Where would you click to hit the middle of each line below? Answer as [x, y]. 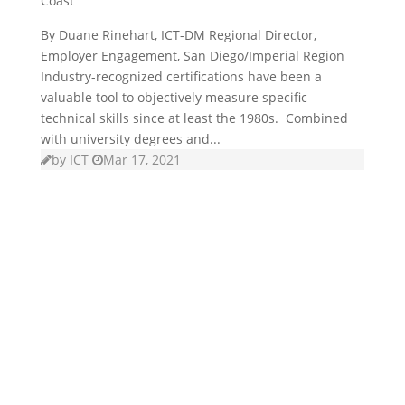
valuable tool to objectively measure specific [174, 97]
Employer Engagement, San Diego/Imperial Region [192, 55]
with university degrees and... [130, 138]
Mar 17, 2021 [141, 159]
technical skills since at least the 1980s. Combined [194, 118]
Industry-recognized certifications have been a [181, 76]
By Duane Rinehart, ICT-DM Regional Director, [178, 34]
